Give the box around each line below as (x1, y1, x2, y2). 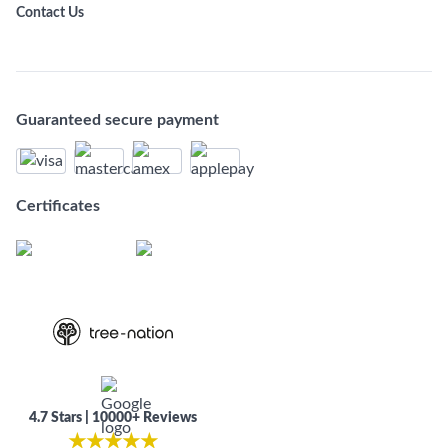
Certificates (16, 198, 100, 214)
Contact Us (16, 6, 84, 20)
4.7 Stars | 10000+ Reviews (29, 411, 197, 425)
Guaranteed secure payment (16, 112, 219, 128)
